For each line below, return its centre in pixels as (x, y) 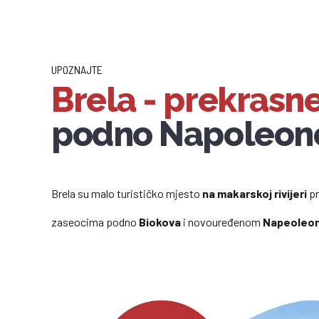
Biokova (159, 221)
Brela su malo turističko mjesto (127, 193)
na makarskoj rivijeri (255, 193)
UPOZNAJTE (77, 70)
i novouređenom (222, 221)
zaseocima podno (94, 221)
